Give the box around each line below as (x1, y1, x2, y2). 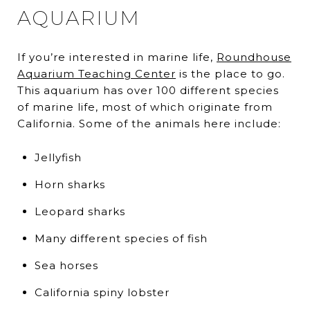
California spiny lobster (34, 285, 170, 299)
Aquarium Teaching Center (17, 66, 176, 80)
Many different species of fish (34, 231, 208, 245)
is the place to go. (176, 66, 285, 80)
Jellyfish (34, 150, 82, 164)
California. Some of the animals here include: (17, 116, 281, 130)
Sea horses (34, 258, 98, 272)
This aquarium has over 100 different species (17, 83, 279, 97)
